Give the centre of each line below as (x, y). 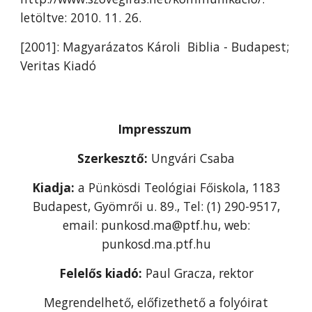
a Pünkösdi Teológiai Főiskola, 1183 (179, 187)
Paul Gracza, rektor (199, 273)
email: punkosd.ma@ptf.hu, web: (156, 225)
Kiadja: (55, 187)
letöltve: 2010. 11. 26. (81, 17)
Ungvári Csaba (193, 158)
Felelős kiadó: (102, 273)
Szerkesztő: (114, 158)
